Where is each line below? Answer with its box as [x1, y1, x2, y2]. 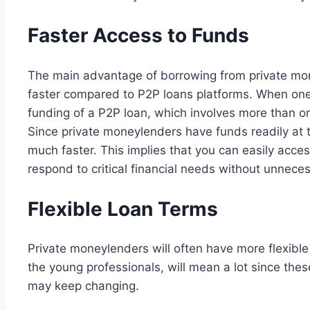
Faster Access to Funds [28, 24, 249, 48]
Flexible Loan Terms [28, 197, 218, 221]
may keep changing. [28, 279, 143, 293]
